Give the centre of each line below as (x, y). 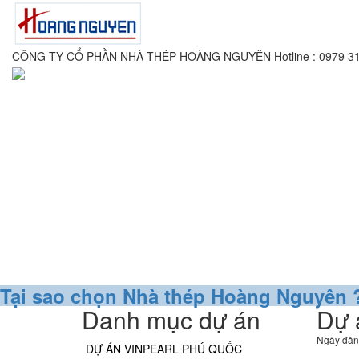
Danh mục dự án (171, 319)
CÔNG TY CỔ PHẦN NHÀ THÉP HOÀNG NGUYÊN (141, 56)
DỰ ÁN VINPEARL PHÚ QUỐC (164, 349)
